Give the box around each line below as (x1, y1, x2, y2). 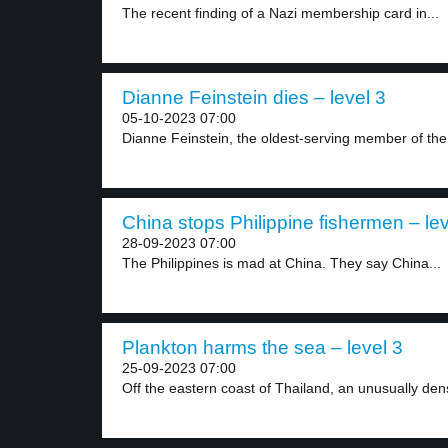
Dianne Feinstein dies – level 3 (122, 87, 386, 108)
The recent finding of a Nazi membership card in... (122, 5, 439, 21)
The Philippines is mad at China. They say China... (122, 255, 441, 271)
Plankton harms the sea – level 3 (122, 337, 403, 358)
